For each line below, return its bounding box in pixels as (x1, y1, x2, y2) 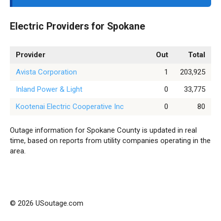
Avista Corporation (16, 68, 77, 76)
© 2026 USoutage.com (10, 199, 83, 208)
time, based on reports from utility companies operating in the (10, 136, 211, 145)
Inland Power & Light (16, 85, 82, 94)
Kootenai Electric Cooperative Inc (16, 102, 124, 111)
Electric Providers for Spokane (10, 21, 145, 33)
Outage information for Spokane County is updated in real (10, 126, 197, 135)
